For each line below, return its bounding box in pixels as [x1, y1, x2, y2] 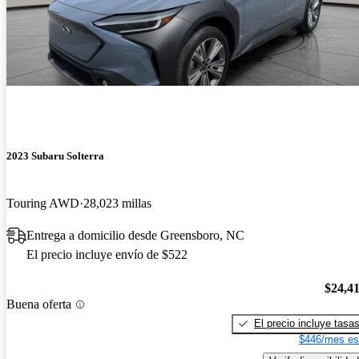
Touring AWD [6, 196, 79, 211]
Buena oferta [6, 297, 71, 312]
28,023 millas [83, 196, 151, 211]
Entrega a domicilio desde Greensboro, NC [26, 228, 244, 243]
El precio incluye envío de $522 [26, 248, 188, 262]
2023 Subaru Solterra [6, 149, 104, 162]
